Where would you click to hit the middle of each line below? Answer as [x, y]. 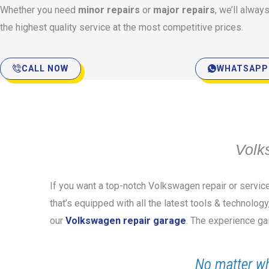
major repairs [184, 10]
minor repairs [110, 10]
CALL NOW [45, 68]
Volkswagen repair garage [126, 221]
